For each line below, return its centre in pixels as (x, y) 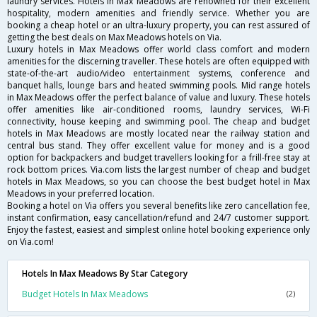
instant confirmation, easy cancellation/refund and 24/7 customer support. (158, 218)
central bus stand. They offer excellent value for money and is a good (158, 146)
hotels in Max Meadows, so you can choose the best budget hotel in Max (158, 182)
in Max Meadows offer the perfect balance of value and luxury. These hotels (158, 98)
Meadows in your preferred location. (81, 194)
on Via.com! (30, 242)
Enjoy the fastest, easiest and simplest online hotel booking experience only (158, 230)
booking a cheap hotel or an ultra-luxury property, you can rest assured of (158, 25)
